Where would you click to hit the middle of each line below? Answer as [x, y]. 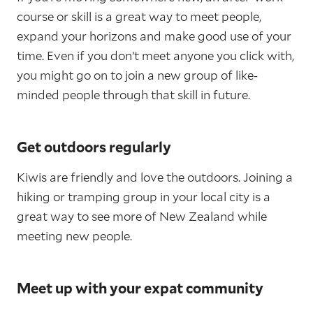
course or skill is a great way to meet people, [139, 17]
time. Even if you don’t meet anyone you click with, [155, 56]
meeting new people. [74, 236]
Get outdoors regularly [94, 147]
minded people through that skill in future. [133, 95]
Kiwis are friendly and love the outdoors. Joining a [155, 177]
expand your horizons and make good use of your [154, 36]
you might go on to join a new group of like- [137, 75]
